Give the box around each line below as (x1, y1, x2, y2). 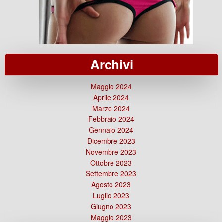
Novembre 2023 (86, 146, 136, 157)
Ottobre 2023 (90, 157, 132, 167)
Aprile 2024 (93, 92, 129, 102)
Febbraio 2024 (88, 113, 134, 124)
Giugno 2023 (91, 201, 131, 211)
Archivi (90, 55, 133, 73)
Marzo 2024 (92, 103, 130, 113)
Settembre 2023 (86, 168, 136, 178)
